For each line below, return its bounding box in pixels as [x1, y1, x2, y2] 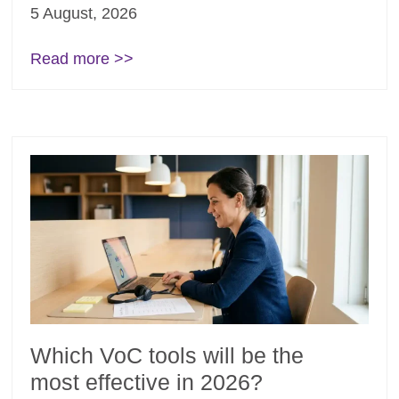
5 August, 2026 [30, 4, 138, 23]
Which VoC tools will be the [30, 343, 305, 369]
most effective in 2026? [30, 370, 264, 395]
